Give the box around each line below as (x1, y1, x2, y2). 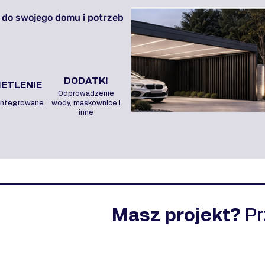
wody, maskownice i (51, 99, 121, 107)
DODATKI (63, 76, 108, 86)
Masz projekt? (112, 206, 245, 225)
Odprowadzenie (57, 90, 114, 98)
